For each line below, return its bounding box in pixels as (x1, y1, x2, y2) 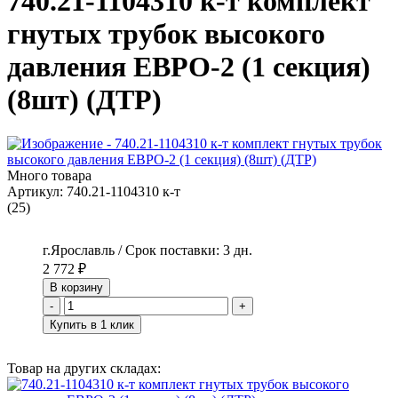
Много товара (7, 167, 92, 183)
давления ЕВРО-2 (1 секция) (7, 51, 370, 84)
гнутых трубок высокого (7, 18, 325, 51)
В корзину (50, 280, 103, 294)
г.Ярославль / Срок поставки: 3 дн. (43, 242, 252, 258)
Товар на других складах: (7, 360, 161, 376)
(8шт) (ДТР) (7, 84, 162, 116)
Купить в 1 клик (50, 317, 134, 331)
